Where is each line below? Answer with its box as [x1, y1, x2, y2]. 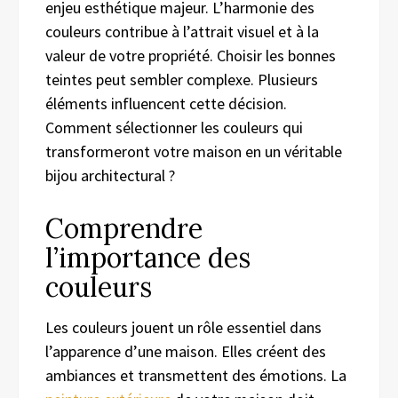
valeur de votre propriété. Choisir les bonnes [45, 45, 336, 67]
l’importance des [45, 241, 251, 275]
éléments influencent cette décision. [45, 93, 287, 115]
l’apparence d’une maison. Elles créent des [45, 341, 326, 362]
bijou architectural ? [45, 165, 175, 187]
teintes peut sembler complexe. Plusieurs [45, 69, 318, 91]
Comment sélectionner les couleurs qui [45, 117, 303, 139]
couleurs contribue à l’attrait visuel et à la [45, 21, 319, 43]
